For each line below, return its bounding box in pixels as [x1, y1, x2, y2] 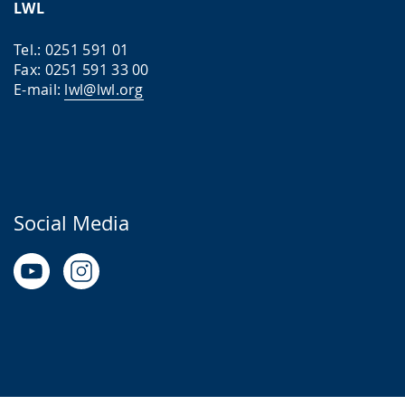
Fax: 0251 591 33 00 [14, 60, 149, 80]
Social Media [14, 210, 129, 236]
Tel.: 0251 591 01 [14, 40, 129, 60]
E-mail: [14, 80, 65, 99]
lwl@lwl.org [64, 80, 144, 99]
